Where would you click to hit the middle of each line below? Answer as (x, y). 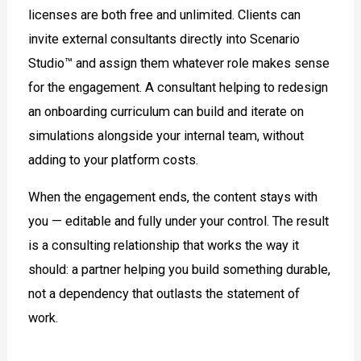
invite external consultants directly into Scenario (164, 39)
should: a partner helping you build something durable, (180, 270)
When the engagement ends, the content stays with (173, 197)
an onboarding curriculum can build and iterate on (166, 112)
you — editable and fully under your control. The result (179, 222)
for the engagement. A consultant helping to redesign (178, 88)
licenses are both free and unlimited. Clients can (165, 15)
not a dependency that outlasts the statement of (164, 294)
